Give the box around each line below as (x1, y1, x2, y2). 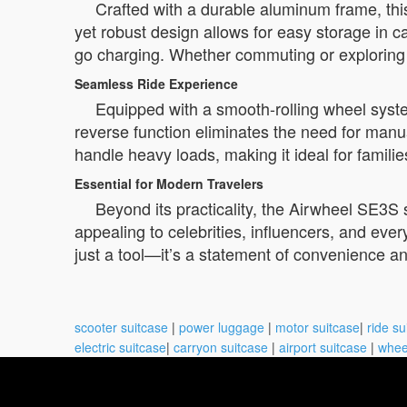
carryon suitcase (174, 338, 268, 356)
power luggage (179, 318, 264, 336)
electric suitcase (74, 338, 166, 356)
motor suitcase (275, 318, 360, 336)
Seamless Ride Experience (74, 74, 238, 93)
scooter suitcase (74, 318, 168, 336)
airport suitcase (279, 338, 367, 356)
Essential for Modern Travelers (74, 174, 263, 193)
